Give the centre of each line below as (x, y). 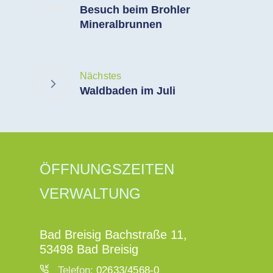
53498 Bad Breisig (89, 249)
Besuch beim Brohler (135, 9)
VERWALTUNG (90, 193)
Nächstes (101, 76)
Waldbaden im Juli (127, 91)
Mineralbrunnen (121, 24)
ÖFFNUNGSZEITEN (107, 169)
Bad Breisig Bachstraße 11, (113, 234)
